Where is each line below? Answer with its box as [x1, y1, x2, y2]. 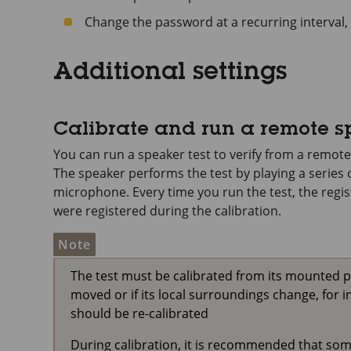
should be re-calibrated [71, 305, 208, 322]
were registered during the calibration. [53, 202, 281, 219]
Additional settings [53, 62, 287, 85]
